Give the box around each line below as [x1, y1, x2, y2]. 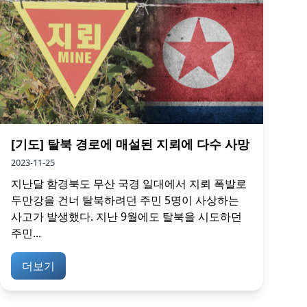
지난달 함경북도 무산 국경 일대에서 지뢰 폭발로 [11, 176, 247, 191]
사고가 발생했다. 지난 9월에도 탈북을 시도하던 [11, 209, 242, 224]
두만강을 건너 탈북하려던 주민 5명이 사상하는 [11, 193, 239, 208]
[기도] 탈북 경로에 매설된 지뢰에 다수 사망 [11, 136, 249, 152]
